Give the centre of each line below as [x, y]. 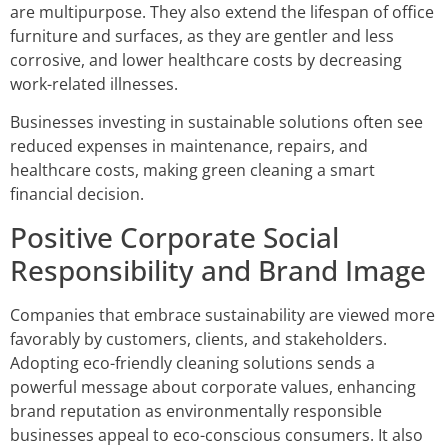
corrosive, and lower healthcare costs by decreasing [206, 60]
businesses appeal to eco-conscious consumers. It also [216, 434]
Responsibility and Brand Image [218, 269]
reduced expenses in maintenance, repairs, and [189, 146]
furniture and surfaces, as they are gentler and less [202, 36]
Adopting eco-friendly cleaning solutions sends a [192, 362]
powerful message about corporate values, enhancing [213, 386]
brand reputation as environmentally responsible [196, 410]
